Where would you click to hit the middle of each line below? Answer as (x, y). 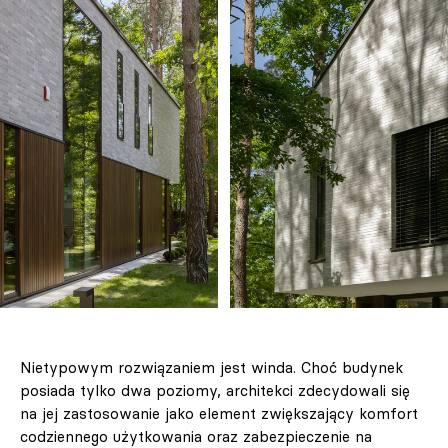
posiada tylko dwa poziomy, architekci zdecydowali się (215, 391)
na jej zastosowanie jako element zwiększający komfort (219, 414)
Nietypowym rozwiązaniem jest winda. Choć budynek (211, 368)
